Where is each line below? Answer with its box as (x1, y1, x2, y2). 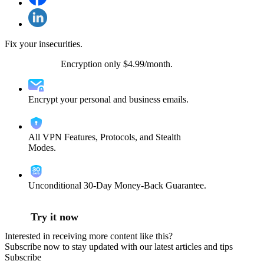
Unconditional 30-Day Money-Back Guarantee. (28, 180, 206, 190)
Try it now (30, 210, 78, 223)
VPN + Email (5, 58, 61, 69)
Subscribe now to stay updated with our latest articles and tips (5, 241, 233, 252)
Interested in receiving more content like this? (5, 230, 173, 241)
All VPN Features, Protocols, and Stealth (28, 131, 181, 142)
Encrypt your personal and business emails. (28, 94, 189, 104)
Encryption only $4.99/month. (61, 58, 173, 69)
